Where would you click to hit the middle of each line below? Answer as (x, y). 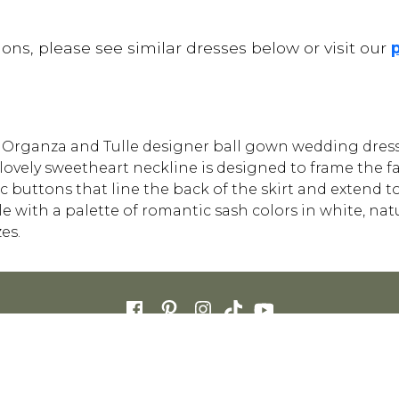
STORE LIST (179, 351)
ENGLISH (199, 381)
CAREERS (112, 351)
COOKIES (285, 351)
